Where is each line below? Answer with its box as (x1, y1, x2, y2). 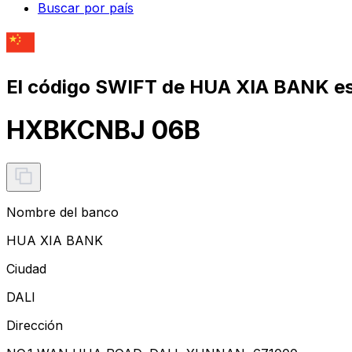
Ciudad (6, 260, 46, 277)
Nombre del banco (6, 203, 119, 220)
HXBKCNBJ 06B (6, 115, 200, 146)
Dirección (6, 317, 63, 333)
